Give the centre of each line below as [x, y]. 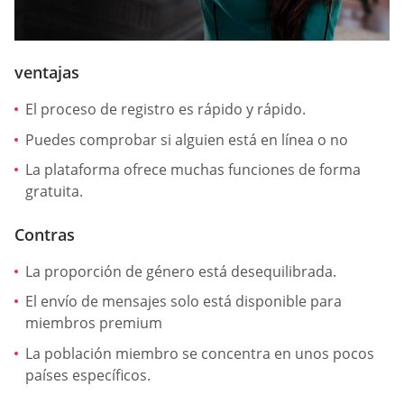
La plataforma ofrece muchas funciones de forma [193, 170]
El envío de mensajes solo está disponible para [184, 302]
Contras [45, 234]
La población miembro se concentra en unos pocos [200, 353]
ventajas [47, 73]
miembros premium [94, 323]
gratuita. [54, 192]
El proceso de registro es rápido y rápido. [165, 110]
